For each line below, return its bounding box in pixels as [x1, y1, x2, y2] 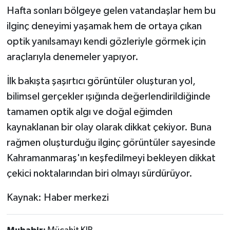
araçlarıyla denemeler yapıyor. [6, 51, 139, 62]
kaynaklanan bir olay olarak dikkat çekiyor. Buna [6, 122, 212, 132]
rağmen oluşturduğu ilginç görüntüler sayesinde [6, 137, 216, 148]
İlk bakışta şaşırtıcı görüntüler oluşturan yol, [6, 75, 196, 86]
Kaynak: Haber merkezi [6, 192, 109, 203]
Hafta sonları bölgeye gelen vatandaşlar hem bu [6, 5, 216, 16]
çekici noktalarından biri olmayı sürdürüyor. [6, 168, 193, 179]
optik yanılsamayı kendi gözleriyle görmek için [6, 36, 206, 47]
